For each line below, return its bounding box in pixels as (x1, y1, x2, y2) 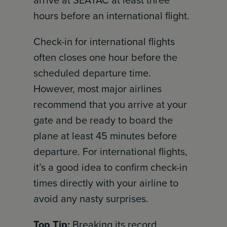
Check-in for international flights (33, 34, 175, 49)
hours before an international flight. (33, 8, 190, 23)
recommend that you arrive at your (33, 97, 187, 112)
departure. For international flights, (33, 144, 188, 159)
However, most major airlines (33, 81, 162, 96)
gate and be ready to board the (33, 112, 173, 128)
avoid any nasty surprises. (33, 191, 149, 206)
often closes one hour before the (33, 50, 178, 65)
